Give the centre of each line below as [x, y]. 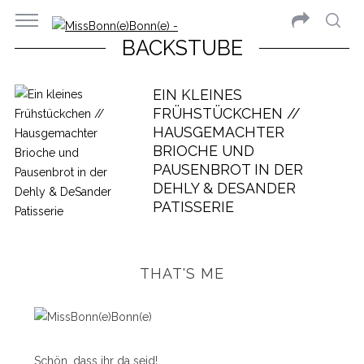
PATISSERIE [193, 207]
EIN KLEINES [197, 95]
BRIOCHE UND [203, 151]
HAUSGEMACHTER [218, 132]
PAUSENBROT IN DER [227, 169]
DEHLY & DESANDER [224, 188]
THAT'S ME [182, 273]
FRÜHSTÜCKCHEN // [226, 113]
